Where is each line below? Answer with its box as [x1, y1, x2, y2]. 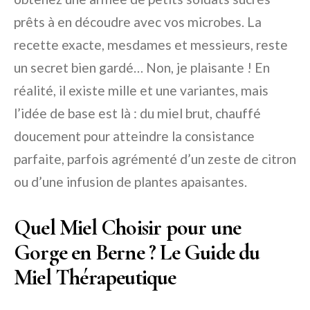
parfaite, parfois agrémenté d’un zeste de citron [14, 150, 296, 167]
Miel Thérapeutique [14, 263, 176, 291]
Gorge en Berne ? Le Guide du [14, 238, 260, 266]
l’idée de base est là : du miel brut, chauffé [14, 104, 261, 121]
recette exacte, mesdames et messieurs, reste [14, 36, 288, 53]
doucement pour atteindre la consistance [14, 127, 255, 144]
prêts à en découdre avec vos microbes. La [14, 13, 262, 30]
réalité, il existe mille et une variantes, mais [14, 82, 268, 98]
